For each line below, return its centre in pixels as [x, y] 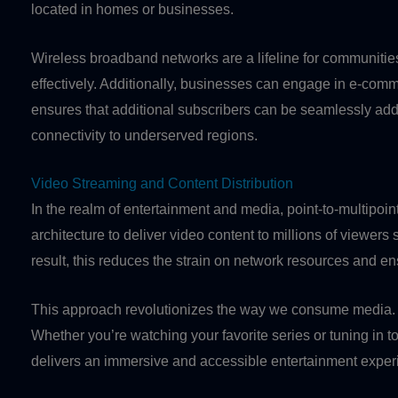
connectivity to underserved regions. [144, 135]
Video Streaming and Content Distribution [162, 184]
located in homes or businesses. [132, 10]
